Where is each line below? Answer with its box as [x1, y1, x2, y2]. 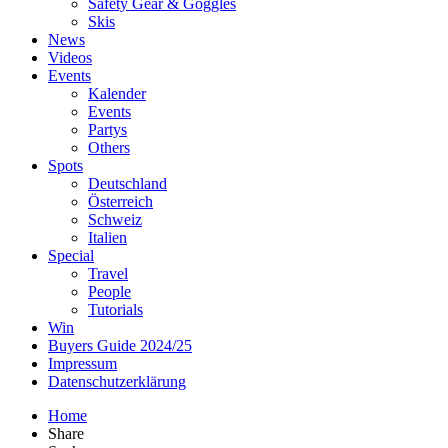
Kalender [88, 84, 146, 102]
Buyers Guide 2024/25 [48, 336, 192, 354]
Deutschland [88, 174, 167, 192]
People [88, 282, 131, 300]
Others [88, 138, 130, 156]
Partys [88, 120, 127, 138]
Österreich [88, 192, 153, 210]
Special [48, 246, 94, 264]
